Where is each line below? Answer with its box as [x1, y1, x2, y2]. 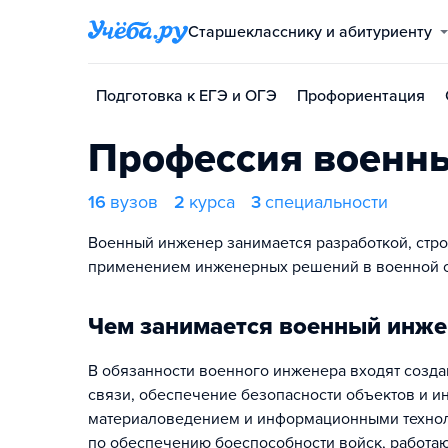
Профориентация [297, 86, 425, 106]
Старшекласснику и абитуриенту [199, 22, 432, 42]
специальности [265, 191, 388, 213]
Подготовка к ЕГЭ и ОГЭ [96, 86, 277, 106]
